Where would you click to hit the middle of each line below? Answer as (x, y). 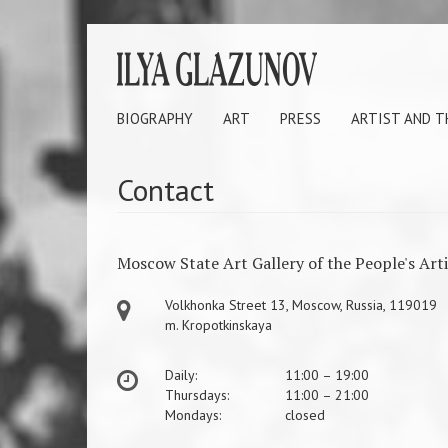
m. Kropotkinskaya (218, 325)
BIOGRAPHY (155, 118)
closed (304, 415)
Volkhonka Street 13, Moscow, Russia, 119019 (300, 305)
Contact (165, 189)
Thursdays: (196, 395)
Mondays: (192, 415)
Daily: (180, 375)
